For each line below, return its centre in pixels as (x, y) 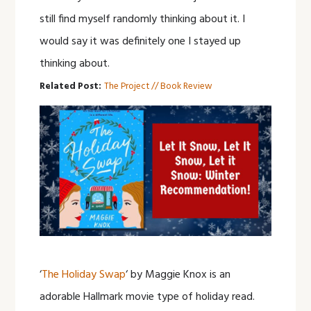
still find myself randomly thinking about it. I (143, 20)
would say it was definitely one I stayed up (141, 42)
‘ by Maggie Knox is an (178, 275)
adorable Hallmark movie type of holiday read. (148, 297)
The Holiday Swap (84, 275)
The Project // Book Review (159, 87)
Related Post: (71, 87)
